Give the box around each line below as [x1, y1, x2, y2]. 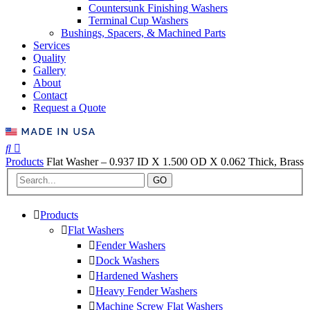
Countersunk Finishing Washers [89, 1, 228, 14]
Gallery [33, 64, 66, 76]
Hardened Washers [95, 270, 178, 282]
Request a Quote [33, 101, 106, 113]
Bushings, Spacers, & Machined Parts [61, 26, 226, 39]
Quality [33, 51, 66, 64]
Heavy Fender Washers [95, 285, 197, 298]
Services [33, 39, 70, 51]
